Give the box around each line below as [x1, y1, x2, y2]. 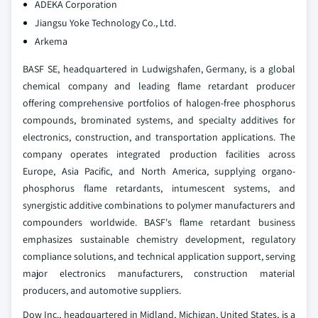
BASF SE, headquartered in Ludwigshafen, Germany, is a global [23, 62, 295, 75]
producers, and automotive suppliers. [23, 283, 181, 297]
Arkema [35, 34, 67, 48]
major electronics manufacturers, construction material [23, 266, 295, 280]
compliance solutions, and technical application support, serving [23, 249, 295, 263]
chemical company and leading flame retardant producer [23, 79, 295, 92]
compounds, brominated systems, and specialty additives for [23, 113, 295, 126]
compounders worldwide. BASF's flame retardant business [23, 215, 295, 229]
